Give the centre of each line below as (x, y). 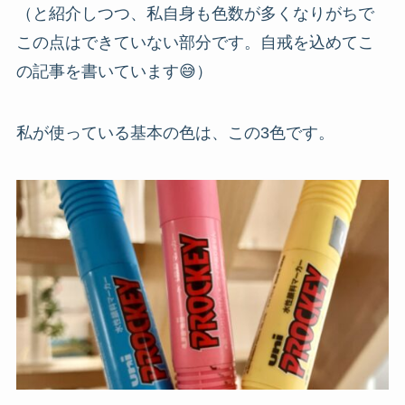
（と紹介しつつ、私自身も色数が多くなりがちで (195, 14)
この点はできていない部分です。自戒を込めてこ (195, 43)
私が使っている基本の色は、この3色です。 (175, 133)
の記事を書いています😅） (114, 72)
